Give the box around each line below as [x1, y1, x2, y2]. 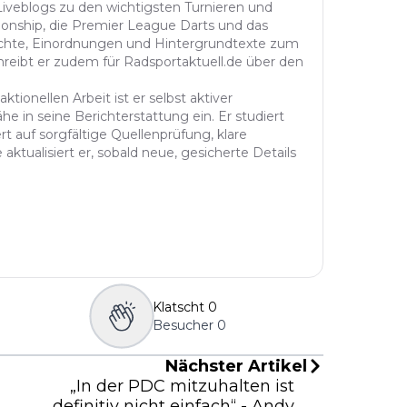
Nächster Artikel [165, 355, 307, 376]
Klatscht [152, 298, 204, 315]
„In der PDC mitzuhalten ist [70, 375, 294, 396]
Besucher [152, 316, 213, 333]
